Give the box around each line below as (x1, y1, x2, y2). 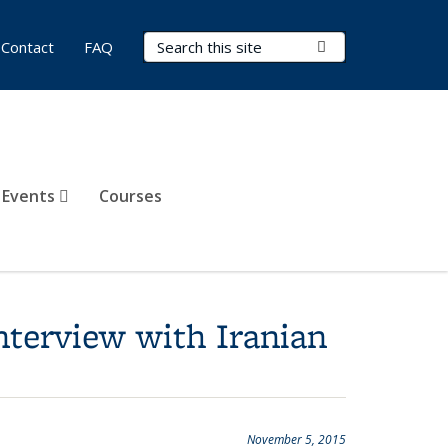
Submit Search (326, 36, 423, 56)
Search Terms (144, 33, 247, 53)
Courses (99, 185, 162, 207)
